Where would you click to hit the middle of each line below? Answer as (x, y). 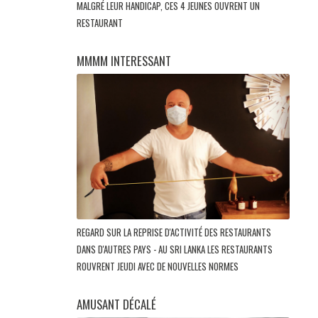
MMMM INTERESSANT (124, 61)
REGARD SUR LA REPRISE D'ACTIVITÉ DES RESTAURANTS (174, 232)
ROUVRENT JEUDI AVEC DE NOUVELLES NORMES (159, 266)
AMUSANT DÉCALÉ (116, 304)
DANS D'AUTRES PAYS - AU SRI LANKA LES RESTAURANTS (175, 249)
